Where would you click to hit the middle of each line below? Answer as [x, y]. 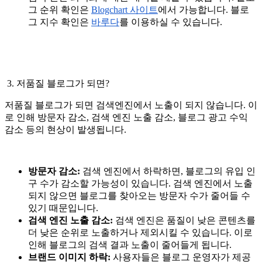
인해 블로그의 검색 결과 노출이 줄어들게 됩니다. [130, 244]
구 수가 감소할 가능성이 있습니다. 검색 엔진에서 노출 [140, 183]
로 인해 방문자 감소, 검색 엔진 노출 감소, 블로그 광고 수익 [126, 117]
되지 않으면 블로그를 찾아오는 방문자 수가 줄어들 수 [139, 195]
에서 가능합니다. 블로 [204, 9]
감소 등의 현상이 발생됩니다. [65, 129]
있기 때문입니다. [63, 208]
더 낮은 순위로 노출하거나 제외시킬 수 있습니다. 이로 [140, 232]
